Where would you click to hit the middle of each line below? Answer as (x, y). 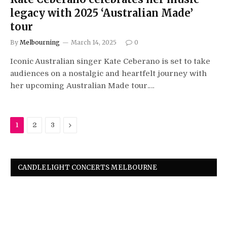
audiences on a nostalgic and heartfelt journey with (108, 73)
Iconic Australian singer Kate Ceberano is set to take (110, 61)
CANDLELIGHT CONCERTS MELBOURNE (87, 167)
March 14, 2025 (94, 42)
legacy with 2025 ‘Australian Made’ (102, 13)
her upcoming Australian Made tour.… (82, 86)
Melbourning (40, 42)
